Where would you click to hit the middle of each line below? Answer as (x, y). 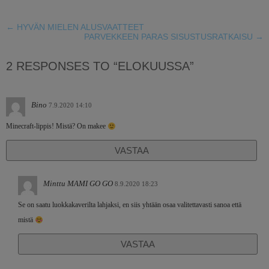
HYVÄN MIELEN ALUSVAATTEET (79, 27)
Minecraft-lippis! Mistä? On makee (57, 126)
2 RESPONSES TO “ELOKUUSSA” (100, 66)
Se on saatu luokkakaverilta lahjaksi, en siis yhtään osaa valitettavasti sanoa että (130, 205)
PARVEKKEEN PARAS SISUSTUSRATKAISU (170, 37)
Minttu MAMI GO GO (78, 184)
